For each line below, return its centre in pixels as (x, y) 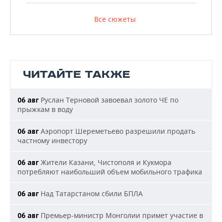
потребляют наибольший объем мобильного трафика (110, 172)
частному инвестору (52, 140)
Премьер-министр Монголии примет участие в (121, 215)
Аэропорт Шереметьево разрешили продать (117, 131)
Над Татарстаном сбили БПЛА (91, 194)
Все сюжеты (115, 19)
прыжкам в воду (45, 109)
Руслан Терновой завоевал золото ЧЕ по (109, 100)
